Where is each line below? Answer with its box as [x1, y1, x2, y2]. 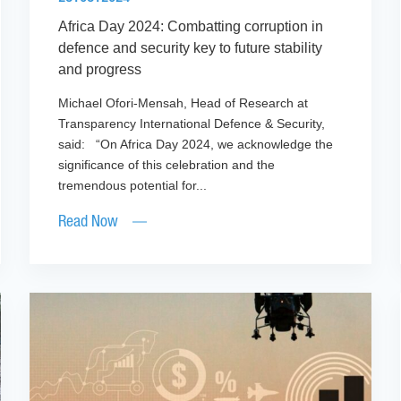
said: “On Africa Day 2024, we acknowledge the [58, 137, 334, 152]
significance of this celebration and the [58, 158, 276, 173]
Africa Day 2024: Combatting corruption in [58, 19, 324, 35]
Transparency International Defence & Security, [58, 116, 326, 132]
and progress [58, 62, 149, 78]
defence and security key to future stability [58, 40, 323, 56]
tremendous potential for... [58, 178, 208, 193]
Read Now [58, 215, 119, 230]
